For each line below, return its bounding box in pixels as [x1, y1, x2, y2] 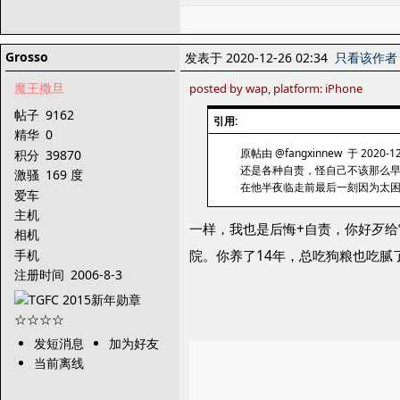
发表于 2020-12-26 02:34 [185, 49, 335, 66]
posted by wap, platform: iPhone [189, 80, 362, 96]
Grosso [5, 48, 48, 65]
